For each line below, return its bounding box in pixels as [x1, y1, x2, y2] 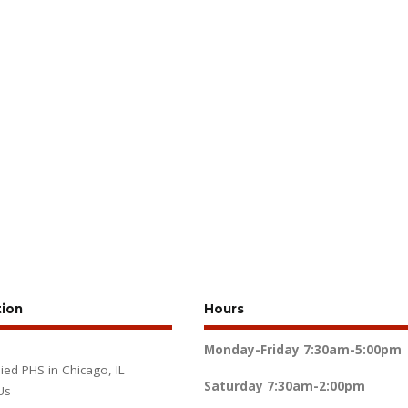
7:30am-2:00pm [266, 378, 365, 395]
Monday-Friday [203, 342, 300, 359]
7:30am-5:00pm [302, 342, 402, 359]
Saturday [203, 378, 263, 395]
